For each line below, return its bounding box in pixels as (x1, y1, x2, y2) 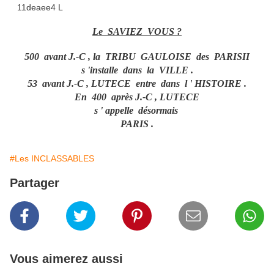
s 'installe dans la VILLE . (81, 65, 193, 76)
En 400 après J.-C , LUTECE (75, 92, 199, 103)
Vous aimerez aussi (10, 252, 123, 266)
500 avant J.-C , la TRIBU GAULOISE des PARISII (24, 51, 250, 62)
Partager (10, 176, 59, 190)
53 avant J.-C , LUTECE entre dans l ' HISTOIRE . (28, 78, 246, 89)
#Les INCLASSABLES (10, 154, 94, 164)
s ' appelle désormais (94, 105, 180, 116)
